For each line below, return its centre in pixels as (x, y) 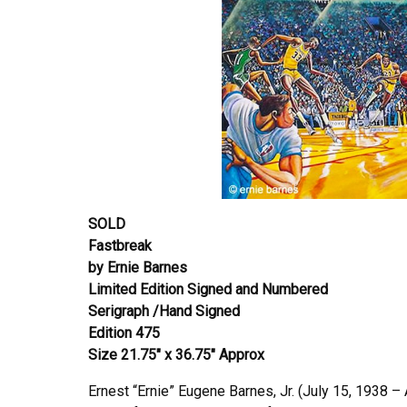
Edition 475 (124, 333)
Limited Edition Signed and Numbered (210, 289)
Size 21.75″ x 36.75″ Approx (176, 354)
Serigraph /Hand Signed (164, 311)
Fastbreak (120, 245)
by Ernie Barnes (138, 267)
